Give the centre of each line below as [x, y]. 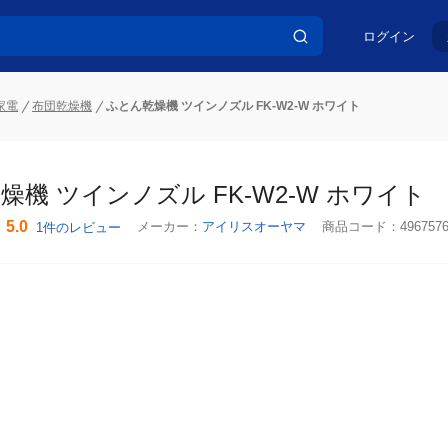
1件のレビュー [78, 227]
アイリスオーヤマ [254, 226]
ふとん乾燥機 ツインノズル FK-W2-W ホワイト [233, 106]
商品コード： [361, 226]
